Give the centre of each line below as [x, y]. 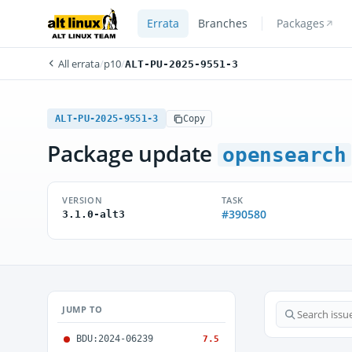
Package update [132, 153]
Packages [300, 24]
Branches [222, 24]
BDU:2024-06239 [115, 339]
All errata [78, 64]
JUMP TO [82, 309]
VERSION [82, 200]
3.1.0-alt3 [93, 214]
